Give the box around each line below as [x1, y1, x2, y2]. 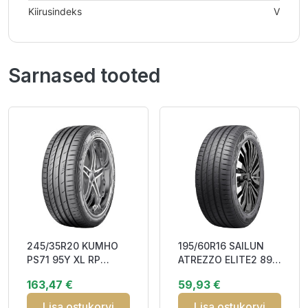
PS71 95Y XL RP [27, 254, 100, 265]
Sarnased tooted [8, 64, 160, 87]
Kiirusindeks [28, 5, 82, 17]
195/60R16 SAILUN [178, 240, 264, 252]
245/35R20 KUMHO [27, 240, 118, 252]
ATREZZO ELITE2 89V [178, 254, 279, 265]
